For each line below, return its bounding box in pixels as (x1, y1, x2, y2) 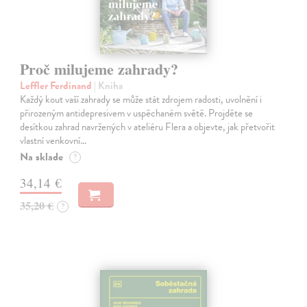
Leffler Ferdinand (20, 77, 95, 93)
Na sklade (20, 148, 64, 165)
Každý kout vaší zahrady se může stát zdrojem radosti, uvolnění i (20, 91, 262, 107)
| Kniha (94, 77, 123, 93)
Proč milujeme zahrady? (20, 57, 179, 80)
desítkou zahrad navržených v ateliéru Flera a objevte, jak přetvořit (20, 119, 275, 134)
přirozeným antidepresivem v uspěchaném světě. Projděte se (20, 105, 254, 121)
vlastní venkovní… (20, 132, 87, 148)
